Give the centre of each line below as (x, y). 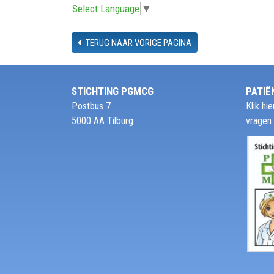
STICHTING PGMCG (113, 91)
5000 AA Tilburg (102, 121)
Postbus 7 (91, 106)
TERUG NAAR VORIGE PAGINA (138, 43)
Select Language (106, 9)
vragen (259, 121)
